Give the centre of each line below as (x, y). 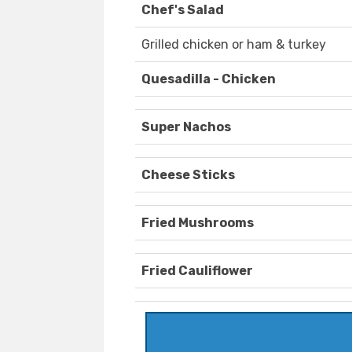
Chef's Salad (183, 10)
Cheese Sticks (188, 175)
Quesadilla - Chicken (209, 79)
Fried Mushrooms (198, 223)
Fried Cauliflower (197, 271)
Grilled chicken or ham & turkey (234, 45)
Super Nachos (186, 127)
